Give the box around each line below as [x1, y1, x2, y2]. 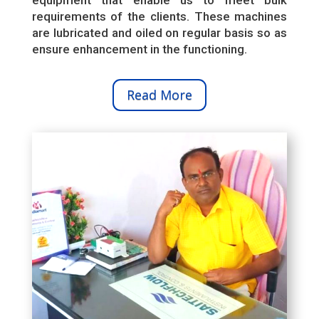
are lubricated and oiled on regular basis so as [31, 25, 288, 40]
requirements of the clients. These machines [31, 9, 288, 23]
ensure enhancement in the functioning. [31, 41, 247, 56]
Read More [126, 86, 192, 104]
